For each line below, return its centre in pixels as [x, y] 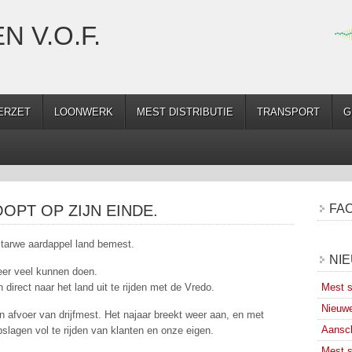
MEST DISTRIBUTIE [185, 112]
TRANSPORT [288, 112]
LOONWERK [84, 112]
